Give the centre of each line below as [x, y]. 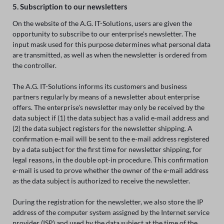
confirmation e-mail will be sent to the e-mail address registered [111, 138]
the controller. [34, 65]
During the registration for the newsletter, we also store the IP [108, 201]
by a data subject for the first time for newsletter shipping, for [107, 149]
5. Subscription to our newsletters [70, 7]
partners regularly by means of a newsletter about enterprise [106, 96]
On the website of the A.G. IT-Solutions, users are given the [102, 23]
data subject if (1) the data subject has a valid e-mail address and [110, 117]
